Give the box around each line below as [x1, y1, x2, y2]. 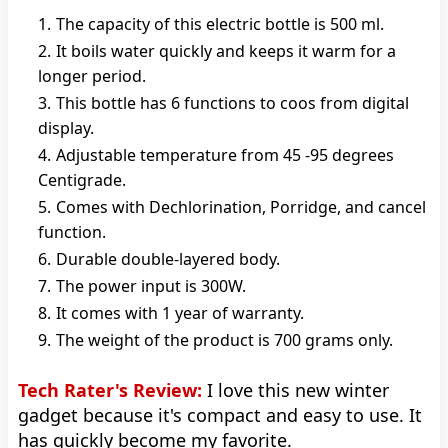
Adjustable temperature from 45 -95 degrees [56, 144, 394, 166]
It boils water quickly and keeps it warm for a [56, 40, 396, 62]
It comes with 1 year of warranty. [56, 302, 304, 324]
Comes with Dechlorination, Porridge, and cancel [56, 196, 426, 218]
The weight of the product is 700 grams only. [56, 329, 393, 351]
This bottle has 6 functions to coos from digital [56, 92, 409, 114]
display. [38, 117, 94, 139]
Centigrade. [38, 169, 126, 191]
